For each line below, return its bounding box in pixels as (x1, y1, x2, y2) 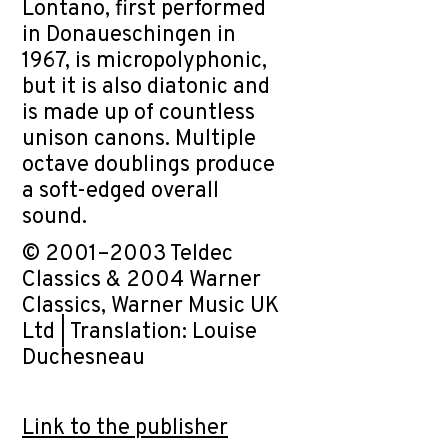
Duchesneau (22, 345, 145, 372)
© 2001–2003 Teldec (22, 241, 233, 268)
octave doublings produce (22, 152, 275, 179)
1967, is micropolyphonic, (22, 48, 267, 75)
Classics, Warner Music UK (22, 293, 279, 320)
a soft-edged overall (22, 178, 219, 205)
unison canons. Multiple (22, 126, 256, 153)
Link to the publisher (22, 415, 228, 442)
